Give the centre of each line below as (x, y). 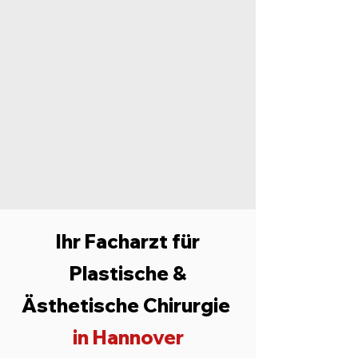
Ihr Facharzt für (128, 241)
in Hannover (128, 337)
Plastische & (128, 273)
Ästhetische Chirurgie (128, 305)
